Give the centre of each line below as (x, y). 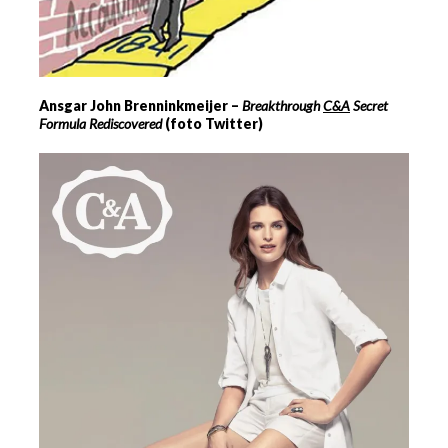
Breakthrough (282, 105)
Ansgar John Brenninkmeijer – (140, 105)
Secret (369, 105)
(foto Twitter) (212, 123)
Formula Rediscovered (100, 123)
